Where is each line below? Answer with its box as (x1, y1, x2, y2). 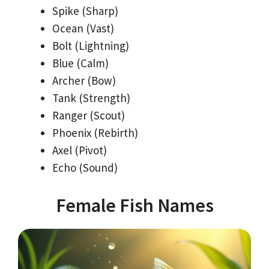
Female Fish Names (55, 193, 214, 217)
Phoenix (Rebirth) (52, 125, 138, 141)
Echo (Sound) (52, 160, 118, 175)
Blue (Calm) (52, 56, 109, 71)
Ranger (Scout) (52, 108, 125, 123)
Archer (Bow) (52, 73, 116, 88)
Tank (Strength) (52, 91, 130, 106)
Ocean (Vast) (52, 21, 114, 36)
